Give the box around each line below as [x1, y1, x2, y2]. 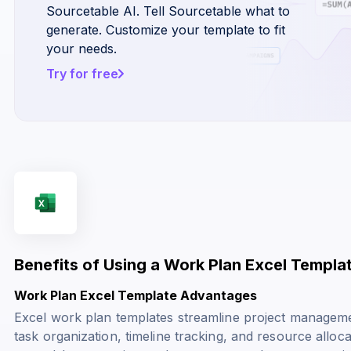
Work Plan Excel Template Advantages [14, 287, 257, 303]
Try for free [46, 65, 118, 81]
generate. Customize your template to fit [46, 21, 285, 38]
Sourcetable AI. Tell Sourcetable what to [46, 2, 290, 19]
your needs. [46, 40, 117, 56]
